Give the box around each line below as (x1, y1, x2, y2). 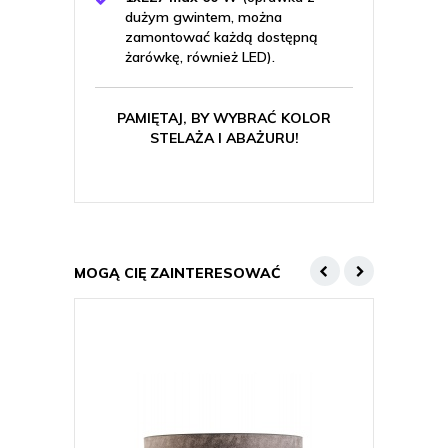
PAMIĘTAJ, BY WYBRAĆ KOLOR (117, 109, 331, 127)
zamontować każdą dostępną (125, 28, 318, 46)
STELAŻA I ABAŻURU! (149, 129, 299, 147)
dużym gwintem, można (125, 8, 282, 26)
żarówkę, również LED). (125, 48, 275, 66)
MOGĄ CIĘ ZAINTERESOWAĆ (74, 264, 281, 282)
